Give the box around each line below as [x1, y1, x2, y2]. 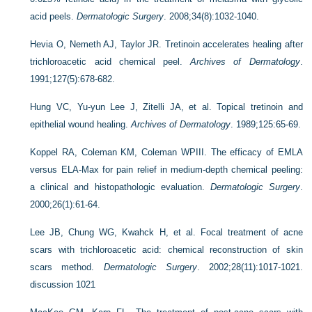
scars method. [30, 262, 104, 272]
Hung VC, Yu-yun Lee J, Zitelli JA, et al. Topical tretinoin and [30, 102, 303, 112]
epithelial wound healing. [30, 119, 132, 130]
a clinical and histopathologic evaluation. [30, 182, 210, 192]
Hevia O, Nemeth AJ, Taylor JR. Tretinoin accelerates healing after [30, 39, 303, 49]
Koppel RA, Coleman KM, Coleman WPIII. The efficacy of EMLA [30, 147, 303, 157]
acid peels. [30, 11, 77, 22]
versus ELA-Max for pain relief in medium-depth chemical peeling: [30, 164, 303, 175]
